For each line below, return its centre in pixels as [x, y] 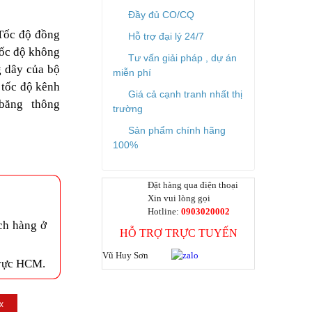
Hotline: [164, 211]
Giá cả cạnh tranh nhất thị [185, 94]
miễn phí [132, 72]
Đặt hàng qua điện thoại [193, 185]
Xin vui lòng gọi [179, 198]
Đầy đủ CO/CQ [161, 15]
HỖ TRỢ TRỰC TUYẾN [178, 233]
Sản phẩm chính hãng [177, 130]
